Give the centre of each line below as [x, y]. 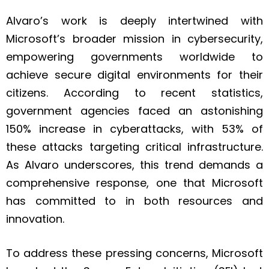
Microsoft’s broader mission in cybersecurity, [134, 39]
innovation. [35, 219]
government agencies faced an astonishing [134, 111]
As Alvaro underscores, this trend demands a [134, 165]
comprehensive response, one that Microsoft [134, 183]
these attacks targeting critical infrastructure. [134, 147]
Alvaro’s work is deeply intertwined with [134, 21]
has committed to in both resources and [134, 201]
